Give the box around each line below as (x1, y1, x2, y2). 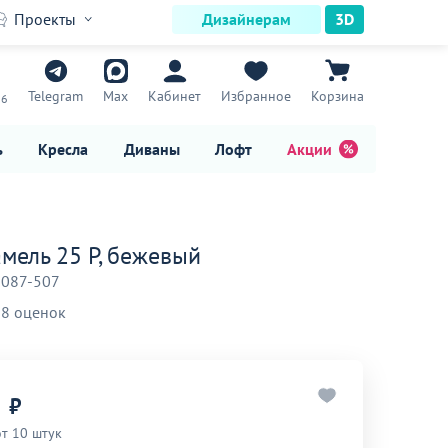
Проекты (14, 9, 76, 29)
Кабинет (148, 87, 201, 105)
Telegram (28, 87, 83, 105)
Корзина (311, 87, 364, 105)
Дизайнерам (202, 9, 291, 29)
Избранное (221, 87, 291, 105)
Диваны (123, 138, 180, 159)
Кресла (38, 138, 89, 159)
